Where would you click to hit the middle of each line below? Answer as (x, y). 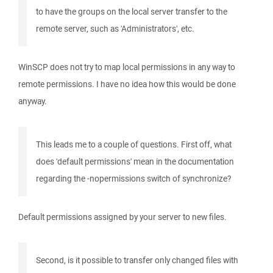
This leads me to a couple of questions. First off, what (134, 144)
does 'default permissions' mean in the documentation (135, 161)
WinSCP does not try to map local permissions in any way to (127, 67)
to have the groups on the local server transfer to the (132, 12)
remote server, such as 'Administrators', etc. (115, 29)
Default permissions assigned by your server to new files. (122, 217)
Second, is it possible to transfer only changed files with (137, 260)
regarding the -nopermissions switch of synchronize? (133, 179)
